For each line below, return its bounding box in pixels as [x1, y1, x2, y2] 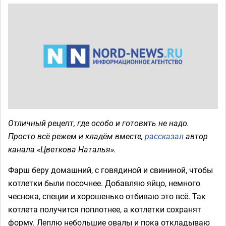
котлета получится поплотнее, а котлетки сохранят [8, 203, 201, 215]
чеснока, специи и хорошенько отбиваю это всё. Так [8, 190, 206, 202]
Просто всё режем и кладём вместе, [8, 130, 145, 142]
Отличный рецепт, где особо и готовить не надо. [8, 117, 189, 129]
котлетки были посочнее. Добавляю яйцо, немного [8, 177, 200, 189]
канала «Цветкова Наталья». [8, 143, 116, 155]
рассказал [145, 130, 184, 142]
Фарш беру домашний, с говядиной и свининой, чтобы [8, 164, 213, 176]
